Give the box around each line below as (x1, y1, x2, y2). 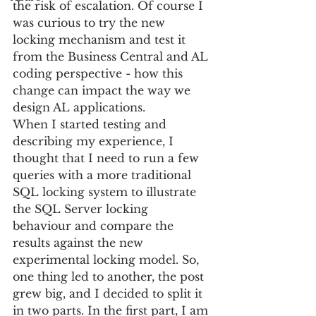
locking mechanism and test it (13, 32, 189, 47)
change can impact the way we (13, 83, 194, 97)
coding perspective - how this (13, 66, 186, 80)
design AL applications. (13, 100, 145, 114)
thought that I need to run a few (13, 151, 202, 165)
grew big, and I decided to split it (13, 286, 206, 300)
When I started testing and (13, 117, 170, 131)
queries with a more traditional (13, 168, 195, 182)
